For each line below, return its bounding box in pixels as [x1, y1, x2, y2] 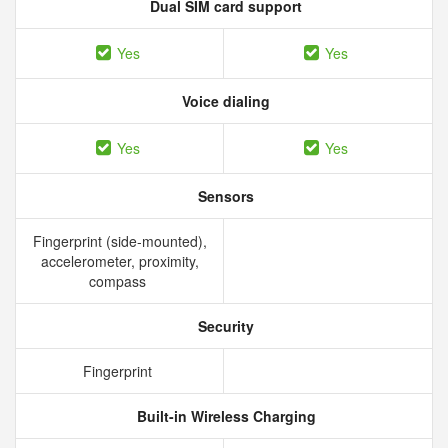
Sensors [194, 186, 254, 206]
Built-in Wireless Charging [132, 406, 316, 426]
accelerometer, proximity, [40, 251, 199, 271]
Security [194, 316, 254, 336]
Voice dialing [178, 91, 270, 111]
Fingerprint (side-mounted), [32, 231, 207, 251]
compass [89, 271, 150, 291]
